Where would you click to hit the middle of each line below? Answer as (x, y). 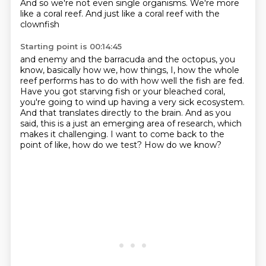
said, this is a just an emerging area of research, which (131, 123)
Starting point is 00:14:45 (71, 46)
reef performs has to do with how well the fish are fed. (132, 81)
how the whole (208, 70)
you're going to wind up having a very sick (108, 102)
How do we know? (183, 145)
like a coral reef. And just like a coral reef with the (120, 14)
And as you (208, 113)
